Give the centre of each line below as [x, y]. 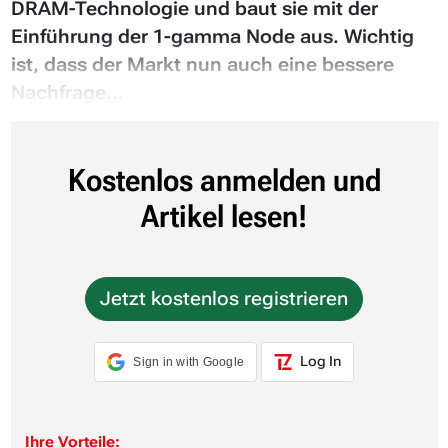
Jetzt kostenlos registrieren [224, 298]
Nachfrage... [67, 92]
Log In [318, 360]
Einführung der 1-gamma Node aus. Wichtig [212, 36]
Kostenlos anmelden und [224, 180]
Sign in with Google [189, 361]
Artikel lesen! [224, 216]
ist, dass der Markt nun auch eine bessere [202, 64]
